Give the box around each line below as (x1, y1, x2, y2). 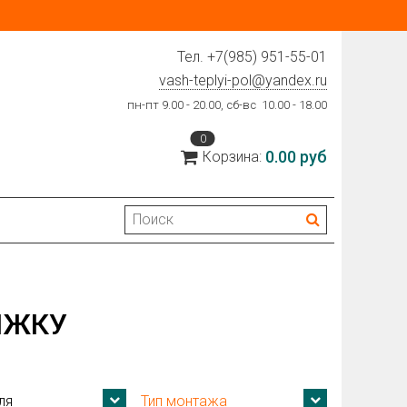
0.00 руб (265, 147, 327, 167)
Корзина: (203, 148, 265, 166)
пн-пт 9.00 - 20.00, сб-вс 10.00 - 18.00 (127, 98, 327, 112)
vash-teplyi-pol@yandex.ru (159, 72, 327, 89)
